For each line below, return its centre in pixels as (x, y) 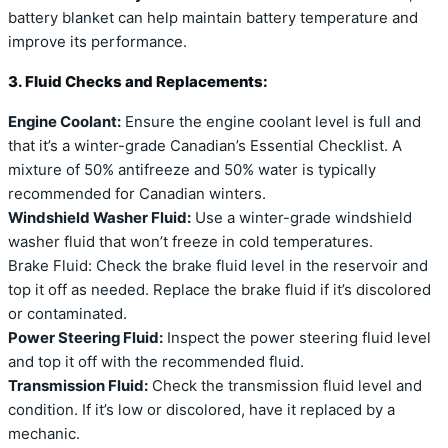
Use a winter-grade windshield (301, 217)
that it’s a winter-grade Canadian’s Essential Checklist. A (205, 145)
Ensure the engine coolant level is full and (271, 121)
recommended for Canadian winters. (137, 193)
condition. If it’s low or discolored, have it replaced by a (201, 409)
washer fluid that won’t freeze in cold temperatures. (190, 241)
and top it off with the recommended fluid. (156, 361)
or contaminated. (67, 313)
